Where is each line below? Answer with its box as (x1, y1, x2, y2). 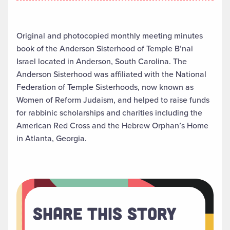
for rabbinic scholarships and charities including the (16, 107, 202, 119)
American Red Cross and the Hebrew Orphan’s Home (16, 120, 208, 132)
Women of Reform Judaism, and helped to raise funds (16, 94, 209, 106)
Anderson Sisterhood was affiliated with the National (16, 68, 206, 81)
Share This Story (33, 203, 177, 224)
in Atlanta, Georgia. (16, 132, 87, 145)
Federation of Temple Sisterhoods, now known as (16, 81, 194, 93)
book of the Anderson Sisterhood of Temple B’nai (16, 43, 193, 55)
